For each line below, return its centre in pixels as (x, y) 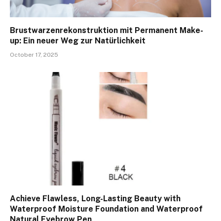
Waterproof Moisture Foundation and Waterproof (106, 209)
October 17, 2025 (34, 55)
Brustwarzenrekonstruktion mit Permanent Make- (107, 31)
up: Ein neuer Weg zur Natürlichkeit (78, 41)
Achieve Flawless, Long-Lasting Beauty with (95, 198)
